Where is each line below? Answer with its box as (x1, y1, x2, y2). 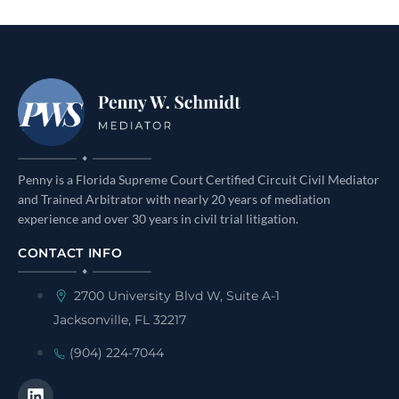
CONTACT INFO (18, 244, 123, 261)
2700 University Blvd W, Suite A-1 (74, 287, 280, 304)
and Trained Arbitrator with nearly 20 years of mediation (18, 191, 330, 207)
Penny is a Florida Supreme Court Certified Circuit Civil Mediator (18, 171, 379, 187)
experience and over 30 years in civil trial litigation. (18, 210, 298, 226)
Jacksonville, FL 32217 (53, 311, 186, 328)
